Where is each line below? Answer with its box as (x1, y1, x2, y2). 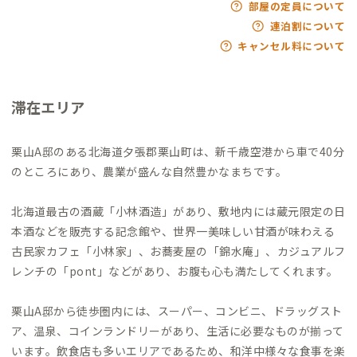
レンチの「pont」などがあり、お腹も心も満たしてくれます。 (11, 262, 338, 279)
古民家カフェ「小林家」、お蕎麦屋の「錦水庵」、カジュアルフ (11, 242, 346, 259)
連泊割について (269, 18, 345, 33)
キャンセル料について (237, 37, 345, 53)
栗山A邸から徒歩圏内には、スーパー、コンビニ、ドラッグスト (11, 302, 343, 319)
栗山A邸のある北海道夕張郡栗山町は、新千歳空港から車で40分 (11, 143, 344, 159)
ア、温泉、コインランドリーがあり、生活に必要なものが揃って (11, 322, 344, 339)
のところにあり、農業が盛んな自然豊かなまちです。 (11, 163, 287, 179)
